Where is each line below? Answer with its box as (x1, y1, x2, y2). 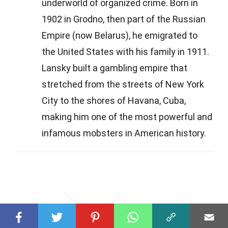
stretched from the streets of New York (42, 78, 204, 90)
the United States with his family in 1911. (42, 46, 209, 57)
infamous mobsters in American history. (42, 127, 206, 138)
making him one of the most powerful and (42, 111, 212, 122)
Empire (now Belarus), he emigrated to (42, 30, 197, 41)
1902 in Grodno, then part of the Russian (42, 13, 206, 24)
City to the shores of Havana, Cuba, (42, 95, 186, 106)
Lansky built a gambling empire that (42, 62, 187, 73)
